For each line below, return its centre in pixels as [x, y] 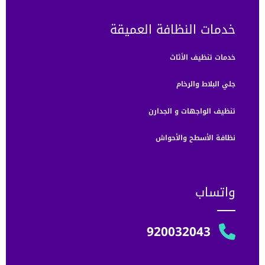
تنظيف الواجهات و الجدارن [192, 111]
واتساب [215, 193]
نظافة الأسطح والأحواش [195, 138]
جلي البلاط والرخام [206, 84]
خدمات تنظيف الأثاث [203, 57]
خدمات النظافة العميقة [173, 29]
